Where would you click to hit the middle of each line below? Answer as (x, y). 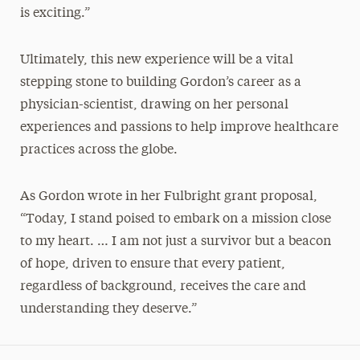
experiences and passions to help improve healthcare (179, 127)
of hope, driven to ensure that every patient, (152, 264)
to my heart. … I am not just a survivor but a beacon (175, 241)
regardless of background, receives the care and (163, 286)
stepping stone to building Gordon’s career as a (160, 82)
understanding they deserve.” (108, 309)
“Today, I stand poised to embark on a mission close (175, 219)
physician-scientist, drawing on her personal (154, 105)
